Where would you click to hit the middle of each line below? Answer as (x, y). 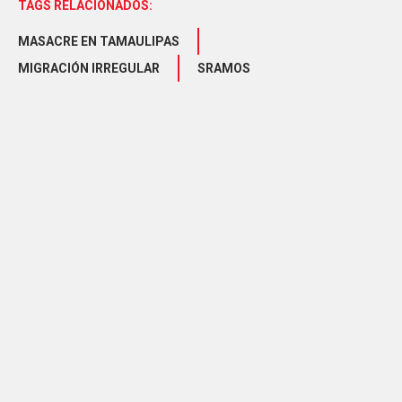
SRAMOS (224, 69)
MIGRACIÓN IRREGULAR (89, 69)
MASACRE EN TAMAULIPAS (99, 42)
